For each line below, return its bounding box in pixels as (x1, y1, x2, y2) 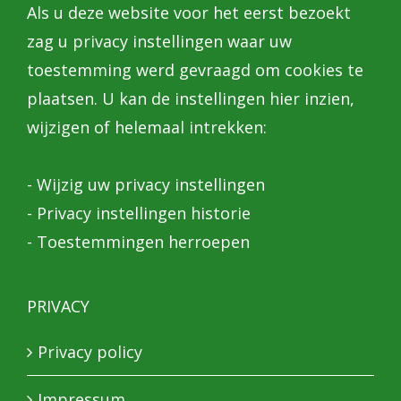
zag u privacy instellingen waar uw (27, 30, 292, 52)
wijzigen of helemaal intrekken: (27, 116, 267, 138)
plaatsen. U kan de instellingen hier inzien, (27, 88, 354, 109)
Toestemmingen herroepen (37, 231, 250, 252)
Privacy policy (38, 341, 142, 363)
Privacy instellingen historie (37, 202, 251, 224)
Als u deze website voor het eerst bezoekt (27, 2, 351, 23)
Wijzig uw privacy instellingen (37, 174, 265, 195)
